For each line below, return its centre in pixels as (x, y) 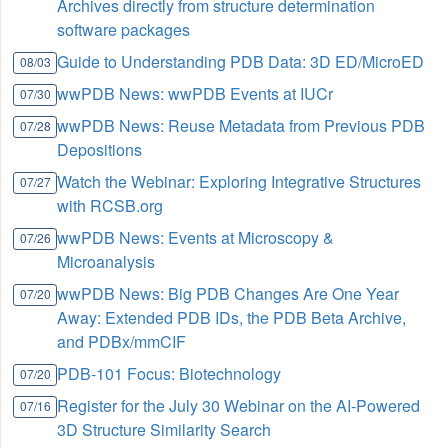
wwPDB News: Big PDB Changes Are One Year (228, 294)
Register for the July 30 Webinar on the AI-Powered (239, 406)
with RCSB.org (110, 206)
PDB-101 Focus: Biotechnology (169, 374)
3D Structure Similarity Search (164, 430)
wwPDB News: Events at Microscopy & (196, 238)
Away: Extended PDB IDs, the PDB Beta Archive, (232, 318)
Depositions (100, 150)
